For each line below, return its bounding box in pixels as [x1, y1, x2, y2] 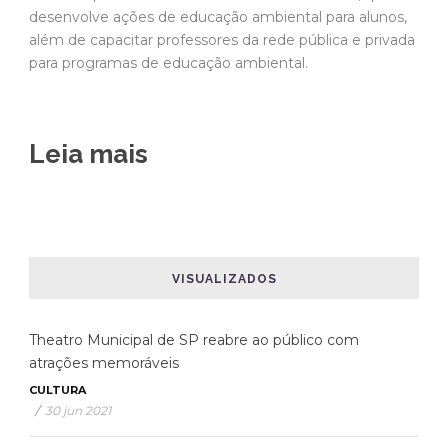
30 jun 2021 [45, 402, 111, 418]
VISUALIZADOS [171, 271, 277, 286]
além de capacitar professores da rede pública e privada [29, 30, 415, 49]
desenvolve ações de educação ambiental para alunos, [29, 7, 407, 26]
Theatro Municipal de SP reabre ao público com [29, 330, 359, 349]
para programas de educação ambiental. [29, 53, 308, 72]
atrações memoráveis [29, 353, 179, 372]
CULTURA [29, 382, 86, 397]
